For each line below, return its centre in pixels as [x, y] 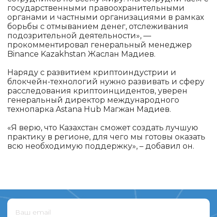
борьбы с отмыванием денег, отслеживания [98, 26]
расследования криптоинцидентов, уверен [97, 91]
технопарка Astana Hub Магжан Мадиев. [89, 109]
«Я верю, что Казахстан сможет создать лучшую [103, 127]
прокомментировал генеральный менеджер [100, 45]
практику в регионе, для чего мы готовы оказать [106, 137]
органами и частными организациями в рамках [106, 17]
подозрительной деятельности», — [79, 35]
